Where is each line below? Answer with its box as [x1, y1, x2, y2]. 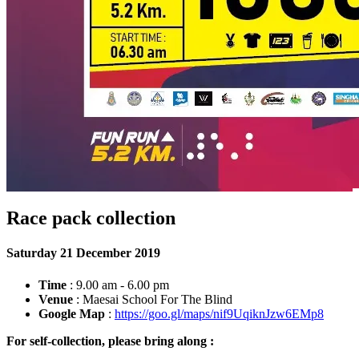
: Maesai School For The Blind [73, 292, 232, 306]
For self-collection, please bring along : [6, 333, 214, 348]
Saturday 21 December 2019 [6, 246, 160, 260]
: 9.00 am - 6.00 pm [67, 277, 169, 292]
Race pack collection [6, 208, 175, 229]
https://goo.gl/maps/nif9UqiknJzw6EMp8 [115, 306, 324, 321]
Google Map [38, 306, 105, 321]
